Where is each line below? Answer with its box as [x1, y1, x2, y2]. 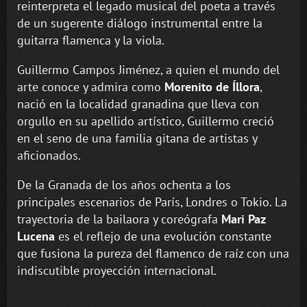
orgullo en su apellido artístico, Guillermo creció [17, 113, 274, 130]
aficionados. [17, 147, 81, 164]
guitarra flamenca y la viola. [17, 32, 164, 49]
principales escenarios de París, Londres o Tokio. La [17, 194, 287, 210]
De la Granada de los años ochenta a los [17, 177, 231, 193]
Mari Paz [221, 211, 265, 228]
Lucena [17, 228, 55, 245]
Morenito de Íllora [164, 79, 260, 95]
